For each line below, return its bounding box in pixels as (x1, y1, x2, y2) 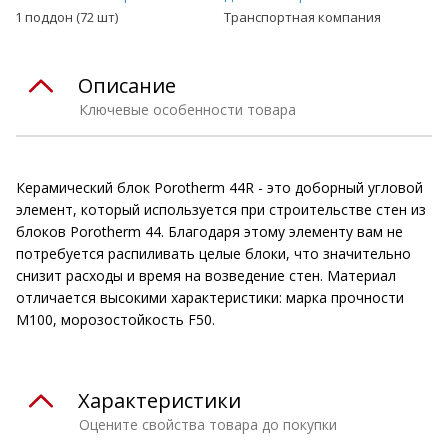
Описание (78, 71, 176, 99)
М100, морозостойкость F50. (16, 309, 215, 329)
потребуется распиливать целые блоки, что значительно (16, 243, 411, 263)
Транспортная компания (224, 7, 381, 26)
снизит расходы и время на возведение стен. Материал (16, 265, 396, 285)
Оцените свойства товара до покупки (79, 414, 337, 434)
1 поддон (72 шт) (15, 7, 118, 26)
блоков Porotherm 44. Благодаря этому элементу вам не (16, 221, 403, 241)
